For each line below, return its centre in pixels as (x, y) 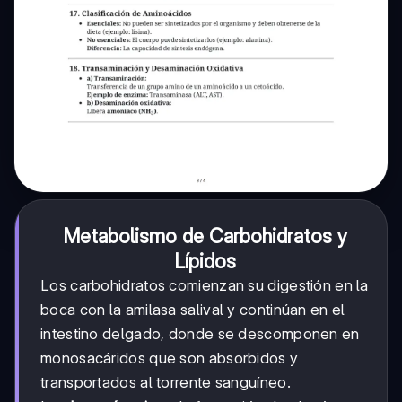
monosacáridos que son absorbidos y (170, 358)
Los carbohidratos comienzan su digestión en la (205, 286)
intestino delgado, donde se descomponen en (200, 334)
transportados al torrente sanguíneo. (166, 383)
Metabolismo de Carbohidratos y (205, 236)
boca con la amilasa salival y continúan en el (193, 310)
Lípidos (205, 262)
